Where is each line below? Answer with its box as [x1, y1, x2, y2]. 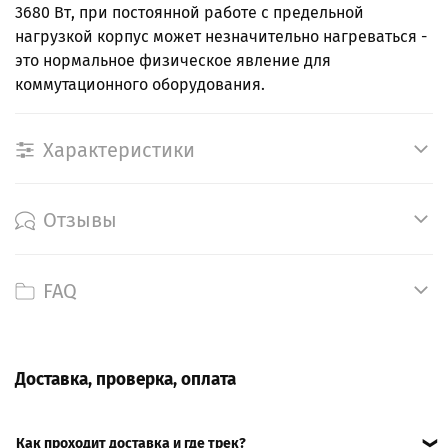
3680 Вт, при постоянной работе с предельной [15, 2, 364, 22]
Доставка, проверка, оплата [15, 368, 236, 390]
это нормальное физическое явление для [15, 50, 331, 70]
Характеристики [43, 137, 195, 162]
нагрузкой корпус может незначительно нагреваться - [15, 26, 427, 46]
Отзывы [43, 208, 117, 233]
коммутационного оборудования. [15, 74, 265, 94]
